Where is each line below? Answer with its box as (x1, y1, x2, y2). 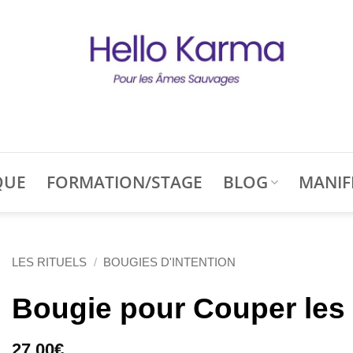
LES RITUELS (12, 255, 87, 269)
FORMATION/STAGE (46, 170, 203, 193)
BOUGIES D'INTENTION (103, 255, 236, 269)
